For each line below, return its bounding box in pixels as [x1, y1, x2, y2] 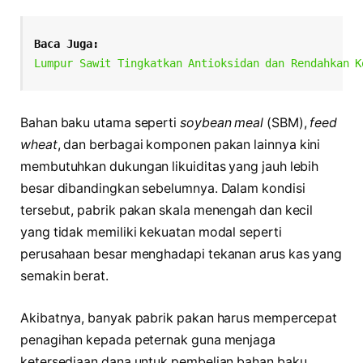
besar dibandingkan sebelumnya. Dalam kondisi [20, 181, 305, 197]
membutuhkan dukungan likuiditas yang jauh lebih [20, 159, 319, 175]
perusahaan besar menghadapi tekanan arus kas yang [20, 246, 343, 263]
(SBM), [263, 115, 310, 131]
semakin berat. [20, 268, 109, 284]
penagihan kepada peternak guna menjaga [20, 332, 275, 348]
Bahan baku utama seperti [20, 115, 181, 131]
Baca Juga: [34, 36, 99, 50]
